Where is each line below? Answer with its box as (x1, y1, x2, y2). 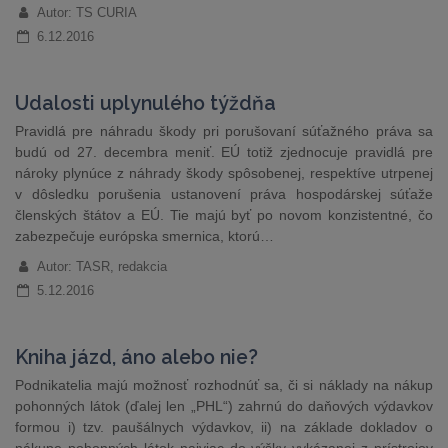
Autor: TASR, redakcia (36, 259, 167, 274)
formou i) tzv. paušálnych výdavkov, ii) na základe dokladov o (15, 419, 433, 435)
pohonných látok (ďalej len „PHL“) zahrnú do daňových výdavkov (15, 398, 433, 414)
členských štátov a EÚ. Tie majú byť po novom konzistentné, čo (15, 207, 433, 223)
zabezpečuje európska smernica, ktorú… (15, 228, 274, 244)
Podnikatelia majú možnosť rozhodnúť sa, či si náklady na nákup (15, 377, 433, 393)
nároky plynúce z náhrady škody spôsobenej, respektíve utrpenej (15, 165, 433, 181)
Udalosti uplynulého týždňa (15, 92, 276, 115)
